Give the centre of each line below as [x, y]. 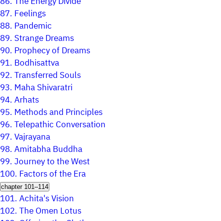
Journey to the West [52, 162]
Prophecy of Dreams [52, 51]
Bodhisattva [37, 63]
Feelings [30, 14]
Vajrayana [32, 137]
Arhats [27, 100]
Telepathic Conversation [60, 125]
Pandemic [33, 26]
